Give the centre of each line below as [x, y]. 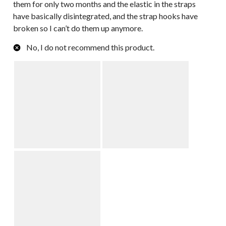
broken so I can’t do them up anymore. [78, 28]
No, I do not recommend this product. [90, 47]
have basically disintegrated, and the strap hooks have [105, 16]
